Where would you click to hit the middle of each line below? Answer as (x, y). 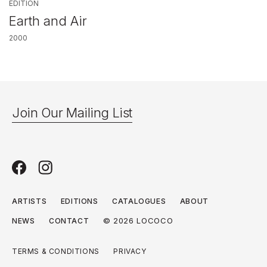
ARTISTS (30, 201)
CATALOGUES (139, 201)
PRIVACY (130, 252)
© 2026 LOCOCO (138, 221)
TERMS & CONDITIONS (56, 252)
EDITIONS (79, 201)
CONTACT (69, 221)
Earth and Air (48, 21)
